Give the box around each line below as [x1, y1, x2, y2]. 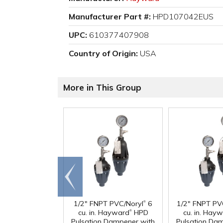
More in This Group [63, 82, 141, 93]
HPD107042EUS [153, 11, 214, 22]
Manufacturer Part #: [69, 11, 151, 22]
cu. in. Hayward [78, 208, 129, 218]
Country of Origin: [69, 48, 138, 59]
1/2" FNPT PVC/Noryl [74, 199, 143, 209]
